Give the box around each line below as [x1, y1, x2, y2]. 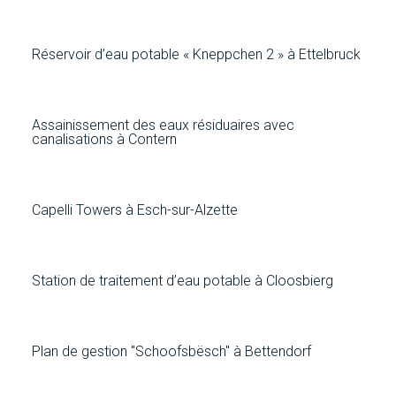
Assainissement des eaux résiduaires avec [31, 116, 294, 133]
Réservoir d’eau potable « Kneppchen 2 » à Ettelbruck [31, 45, 361, 63]
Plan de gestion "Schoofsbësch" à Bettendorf [31, 342, 311, 360]
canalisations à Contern [31, 130, 177, 148]
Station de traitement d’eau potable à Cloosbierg [31, 271, 333, 289]
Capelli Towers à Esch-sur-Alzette [31, 201, 238, 218]
